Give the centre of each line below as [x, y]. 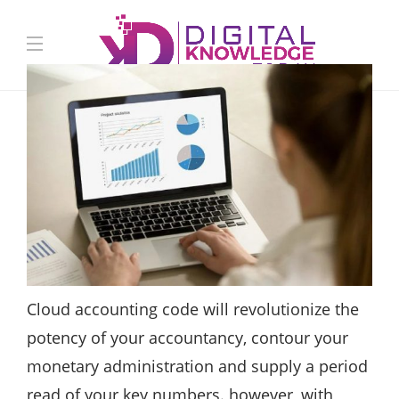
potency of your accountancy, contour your [187, 338]
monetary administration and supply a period [197, 366]
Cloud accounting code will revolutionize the [193, 309]
